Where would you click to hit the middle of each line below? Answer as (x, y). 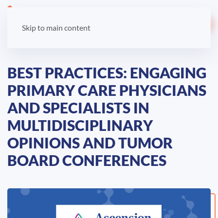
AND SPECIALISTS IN (78, 108)
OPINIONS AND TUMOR (90, 143)
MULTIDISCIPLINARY (80, 125)
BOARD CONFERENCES (87, 160)
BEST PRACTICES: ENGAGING (107, 73)
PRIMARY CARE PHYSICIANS (107, 90)
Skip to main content (56, 27)
